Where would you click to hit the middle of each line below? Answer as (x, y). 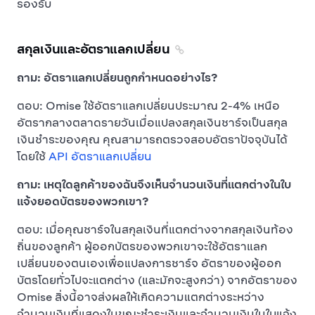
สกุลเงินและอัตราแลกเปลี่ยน (94, 49)
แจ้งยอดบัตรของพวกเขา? (83, 201)
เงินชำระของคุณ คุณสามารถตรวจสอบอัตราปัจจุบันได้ (152, 140)
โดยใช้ (33, 156)
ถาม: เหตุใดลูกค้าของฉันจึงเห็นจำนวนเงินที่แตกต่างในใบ (154, 185)
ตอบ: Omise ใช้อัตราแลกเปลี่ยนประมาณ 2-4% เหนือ (148, 106)
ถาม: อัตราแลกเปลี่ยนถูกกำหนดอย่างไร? (117, 78)
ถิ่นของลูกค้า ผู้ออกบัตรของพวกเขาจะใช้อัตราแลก (142, 246)
